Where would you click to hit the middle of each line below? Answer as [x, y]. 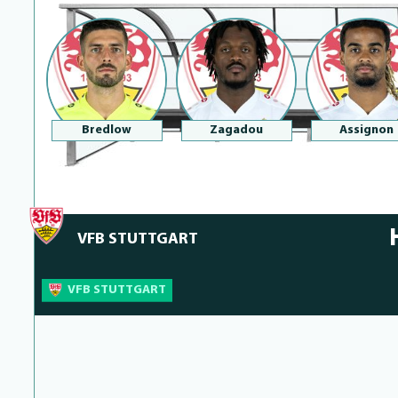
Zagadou [236, 130]
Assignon [366, 130]
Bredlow [107, 130]
